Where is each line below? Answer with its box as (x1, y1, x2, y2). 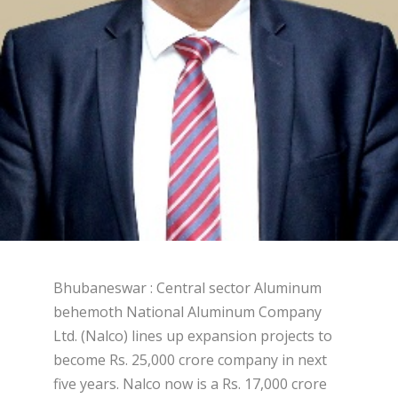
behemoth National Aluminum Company (53, 302, 322, 322)
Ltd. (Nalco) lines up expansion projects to (53, 326, 332, 346)
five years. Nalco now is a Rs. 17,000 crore (53, 374, 327, 394)
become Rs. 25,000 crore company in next (53, 350, 327, 370)
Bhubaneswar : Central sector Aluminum (53, 278, 322, 298)
